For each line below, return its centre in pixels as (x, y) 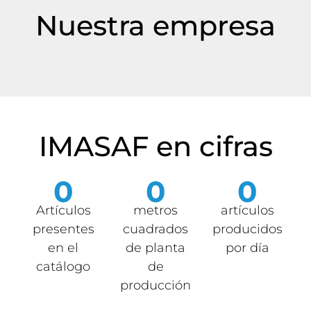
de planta (155, 247)
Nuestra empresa (155, 25)
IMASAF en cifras (155, 146)
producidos (248, 229)
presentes (63, 229)
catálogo (64, 266)
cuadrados (155, 229)
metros (155, 210)
